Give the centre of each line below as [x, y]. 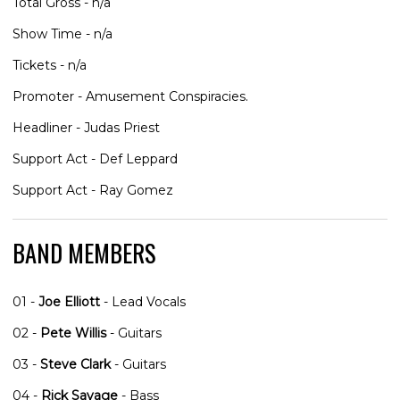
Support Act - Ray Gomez [93, 190]
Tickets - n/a [50, 65]
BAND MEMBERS [84, 253]
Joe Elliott [69, 301]
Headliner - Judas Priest [86, 127]
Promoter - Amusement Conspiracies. [130, 96]
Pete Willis [73, 333]
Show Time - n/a [62, 33]
